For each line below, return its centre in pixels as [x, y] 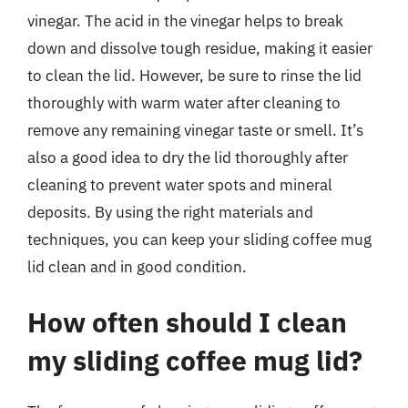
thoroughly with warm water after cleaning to [184, 102]
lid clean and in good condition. [137, 266]
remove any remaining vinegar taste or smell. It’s [195, 130]
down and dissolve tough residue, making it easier [200, 48]
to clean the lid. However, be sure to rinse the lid [194, 75]
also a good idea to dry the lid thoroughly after [188, 157]
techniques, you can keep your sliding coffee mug [199, 239]
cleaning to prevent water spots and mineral [180, 184]
